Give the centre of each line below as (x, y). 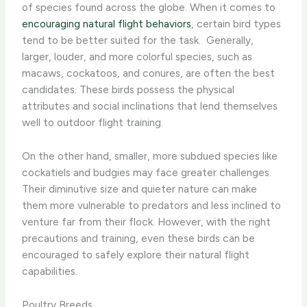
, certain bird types (236, 23)
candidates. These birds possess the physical (128, 89)
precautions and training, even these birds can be (139, 238)
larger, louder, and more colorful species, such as (137, 56)
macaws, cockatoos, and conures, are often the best (149, 73)
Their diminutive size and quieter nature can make (140, 188)
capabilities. (50, 271)
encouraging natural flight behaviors (107, 23)
